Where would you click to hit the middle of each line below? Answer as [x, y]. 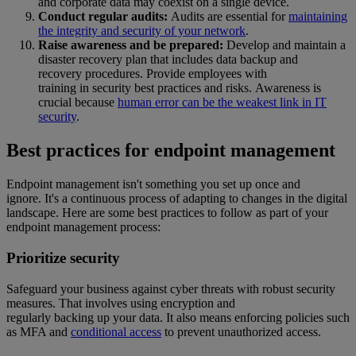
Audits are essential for [228, 17]
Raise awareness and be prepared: [131, 45]
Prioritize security [63, 257]
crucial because [78, 103]
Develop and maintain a [284, 45]
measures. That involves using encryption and [121, 303]
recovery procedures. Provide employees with [153, 74]
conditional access [116, 331]
